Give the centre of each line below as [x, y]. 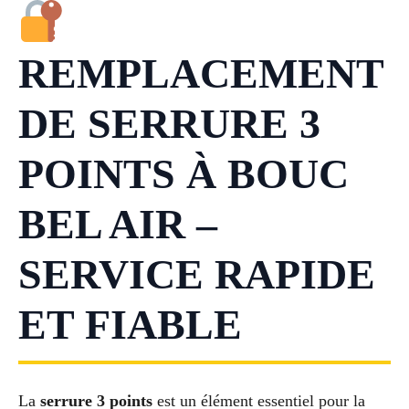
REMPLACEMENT [201, 74]
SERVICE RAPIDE [197, 275]
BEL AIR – [118, 225]
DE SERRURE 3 [169, 124]
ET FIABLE [130, 325]
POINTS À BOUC [184, 174]
